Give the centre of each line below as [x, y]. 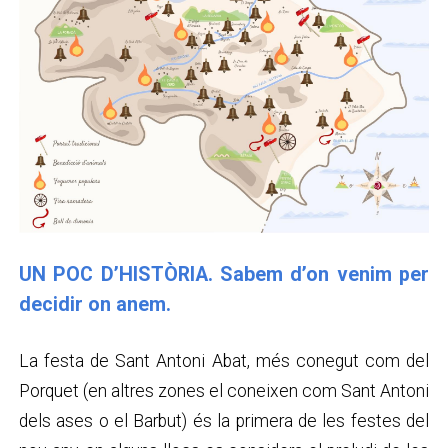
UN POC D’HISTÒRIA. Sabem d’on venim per [224, 274]
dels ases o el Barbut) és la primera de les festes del [224, 420]
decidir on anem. [94, 304]
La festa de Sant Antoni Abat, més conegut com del [224, 360]
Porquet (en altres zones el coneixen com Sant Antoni [224, 390]
